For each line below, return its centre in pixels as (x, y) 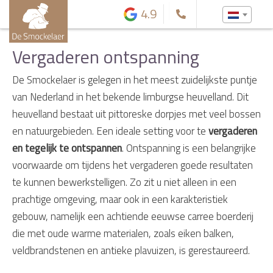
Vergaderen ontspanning (106, 57)
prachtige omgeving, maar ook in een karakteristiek (120, 199)
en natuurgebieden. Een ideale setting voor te (110, 131)
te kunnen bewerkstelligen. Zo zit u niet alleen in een (124, 182)
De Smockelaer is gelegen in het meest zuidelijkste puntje (135, 80)
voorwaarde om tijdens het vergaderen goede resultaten (133, 165)
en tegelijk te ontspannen (67, 148)
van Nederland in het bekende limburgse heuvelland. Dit (130, 97)
